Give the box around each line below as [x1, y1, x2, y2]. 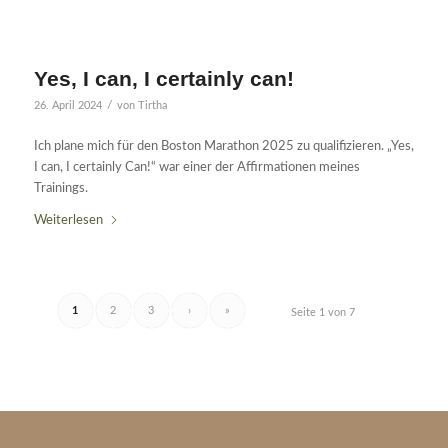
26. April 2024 [33, 100, 102, 111]
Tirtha [137, 100, 167, 111]
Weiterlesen [33, 213, 103, 227]
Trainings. [33, 181, 88, 195]
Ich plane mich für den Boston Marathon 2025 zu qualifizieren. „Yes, [33, 139, 414, 153]
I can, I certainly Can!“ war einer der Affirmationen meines [33, 160, 360, 174]
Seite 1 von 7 [291, 306, 356, 318]
